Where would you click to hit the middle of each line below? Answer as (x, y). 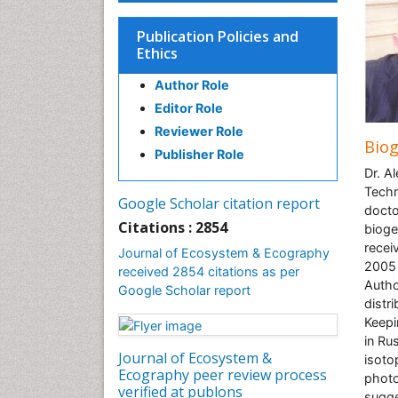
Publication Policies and (218, 36)
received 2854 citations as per (209, 271)
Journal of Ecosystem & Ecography (224, 253)
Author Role (192, 85)
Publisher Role (199, 154)
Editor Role (189, 108)
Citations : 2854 (173, 227)
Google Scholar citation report (219, 203)
